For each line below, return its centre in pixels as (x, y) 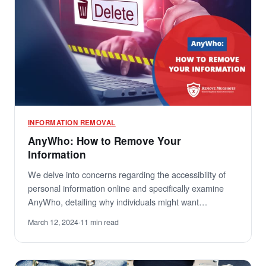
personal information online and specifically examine (126, 188)
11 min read (99, 222)
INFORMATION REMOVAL (72, 123)
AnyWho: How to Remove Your (104, 141)
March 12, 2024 (53, 222)
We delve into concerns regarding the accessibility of (127, 175)
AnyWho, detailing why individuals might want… (118, 202)
